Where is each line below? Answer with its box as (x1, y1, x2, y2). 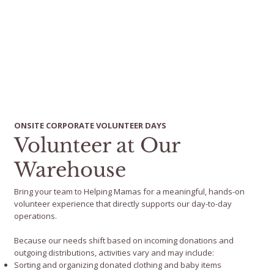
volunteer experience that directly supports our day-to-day (14, 198, 232, 210)
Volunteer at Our (14, 133, 180, 158)
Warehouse (14, 158, 127, 183)
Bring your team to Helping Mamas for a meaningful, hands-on (14, 186, 245, 198)
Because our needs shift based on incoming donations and (14, 235, 234, 246)
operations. (14, 210, 57, 222)
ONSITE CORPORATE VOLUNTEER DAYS (14, 119, 167, 131)
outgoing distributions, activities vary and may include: (14, 247, 215, 259)
